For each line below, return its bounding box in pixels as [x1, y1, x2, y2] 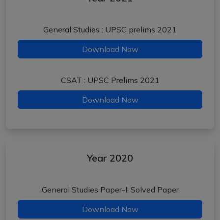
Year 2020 [87, 152, 133, 164]
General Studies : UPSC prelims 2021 [43, 25, 177, 34]
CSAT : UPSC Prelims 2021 [60, 75, 160, 85]
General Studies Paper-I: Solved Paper [41, 185, 179, 194]
